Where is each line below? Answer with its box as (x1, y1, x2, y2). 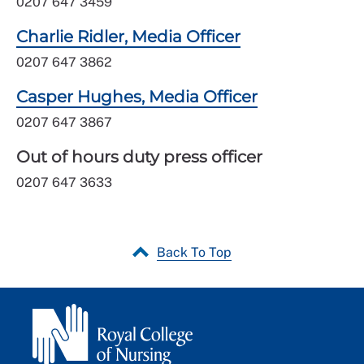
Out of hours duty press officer (16, 147, 262, 167)
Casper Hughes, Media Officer (16, 87, 258, 107)
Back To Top (157, 245, 232, 261)
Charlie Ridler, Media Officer (16, 27, 240, 47)
